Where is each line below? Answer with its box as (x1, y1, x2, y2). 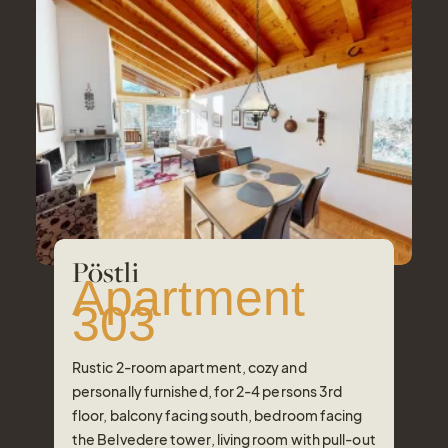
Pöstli (72, 253, 139, 291)
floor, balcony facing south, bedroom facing (72, 406, 363, 425)
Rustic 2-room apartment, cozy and (72, 358, 307, 377)
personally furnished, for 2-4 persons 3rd (72, 382, 343, 401)
